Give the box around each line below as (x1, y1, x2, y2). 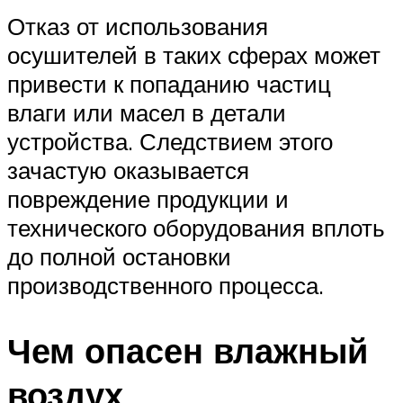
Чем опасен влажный (7, 328, 368, 373)
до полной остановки (7, 242, 231, 272)
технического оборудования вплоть (7, 213, 385, 243)
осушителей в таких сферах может (7, 40, 381, 70)
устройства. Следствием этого (7, 127, 333, 157)
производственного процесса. (7, 271, 324, 300)
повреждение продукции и (7, 184, 289, 214)
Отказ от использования (7, 12, 268, 41)
